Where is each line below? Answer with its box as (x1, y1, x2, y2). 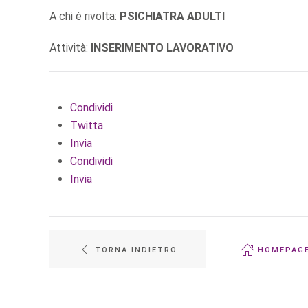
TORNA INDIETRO (95, 245, 177, 254)
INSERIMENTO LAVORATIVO (91, 41, 234, 54)
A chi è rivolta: (49, 9, 120, 23)
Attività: (49, 41, 91, 54)
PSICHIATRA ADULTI (120, 9, 225, 23)
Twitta (70, 118, 103, 132)
